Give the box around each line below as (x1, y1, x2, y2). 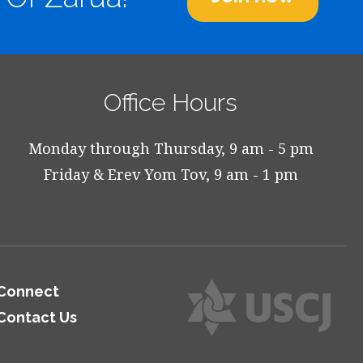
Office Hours (104, 88, 238, 117)
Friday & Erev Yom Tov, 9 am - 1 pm (43, 164, 298, 184)
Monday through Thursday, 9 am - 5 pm (28, 139, 314, 158)
